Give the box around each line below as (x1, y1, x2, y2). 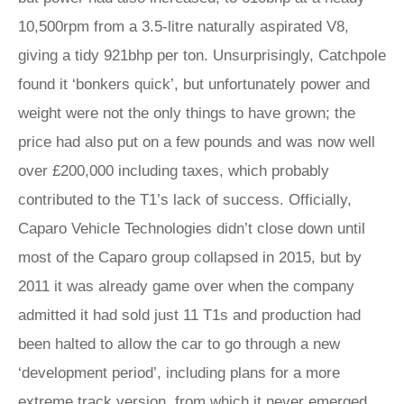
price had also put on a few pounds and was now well (18, 133, 375, 151)
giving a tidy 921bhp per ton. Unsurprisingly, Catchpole (18, 47, 386, 64)
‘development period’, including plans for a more (18, 364, 340, 381)
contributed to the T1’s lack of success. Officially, (18, 191, 352, 208)
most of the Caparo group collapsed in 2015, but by (18, 249, 362, 266)
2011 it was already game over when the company (18, 278, 354, 295)
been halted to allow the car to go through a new (18, 335, 340, 353)
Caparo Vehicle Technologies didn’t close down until (18, 220, 365, 237)
